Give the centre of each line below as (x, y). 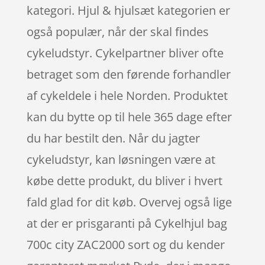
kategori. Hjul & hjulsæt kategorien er (128, 10)
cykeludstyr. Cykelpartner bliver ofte (125, 53)
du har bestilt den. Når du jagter (113, 138)
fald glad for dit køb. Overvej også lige (129, 202)
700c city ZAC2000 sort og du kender (125, 244)
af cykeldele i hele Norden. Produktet (127, 95)
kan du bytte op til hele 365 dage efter (129, 117)
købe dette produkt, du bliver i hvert (124, 180)
